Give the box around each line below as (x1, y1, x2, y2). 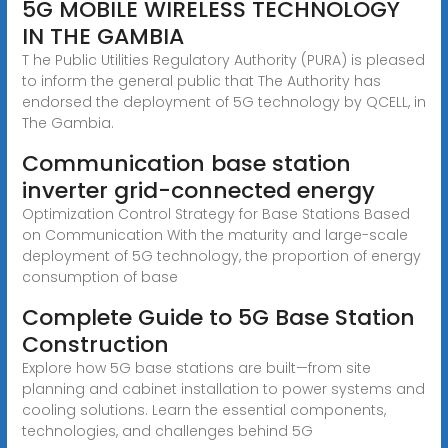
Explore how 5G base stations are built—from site (21, 357, 371, 378)
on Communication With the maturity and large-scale (21, 224, 408, 245)
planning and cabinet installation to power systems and (21, 378, 425, 399)
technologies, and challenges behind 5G (21, 420, 313, 441)
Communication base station (21, 147, 351, 179)
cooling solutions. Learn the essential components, (21, 399, 386, 420)
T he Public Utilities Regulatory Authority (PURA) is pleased (21, 49, 425, 70)
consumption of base (21, 266, 178, 287)
